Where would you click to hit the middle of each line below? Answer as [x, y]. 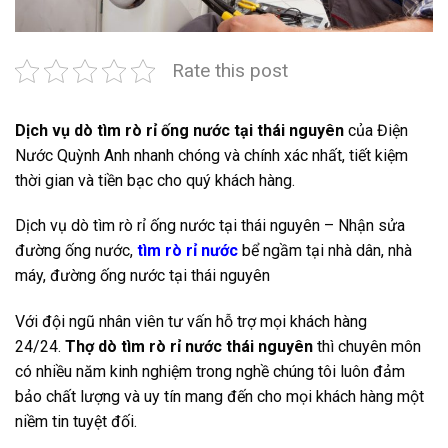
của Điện [376, 130]
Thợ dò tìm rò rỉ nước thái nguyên [189, 347]
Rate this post [230, 70]
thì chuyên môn [367, 347]
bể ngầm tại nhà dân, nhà [325, 251]
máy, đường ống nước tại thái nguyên [142, 276]
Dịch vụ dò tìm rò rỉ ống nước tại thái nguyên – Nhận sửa [210, 226]
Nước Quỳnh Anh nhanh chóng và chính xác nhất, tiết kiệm [211, 155]
